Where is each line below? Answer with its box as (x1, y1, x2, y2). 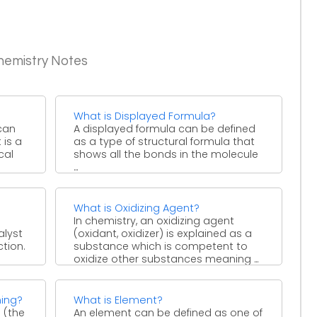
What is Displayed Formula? (74, 108, 217, 123)
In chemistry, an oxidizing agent (74, 213, 235, 228)
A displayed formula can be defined (74, 121, 256, 136)
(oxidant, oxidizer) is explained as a (74, 226, 253, 241)
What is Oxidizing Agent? (74, 200, 200, 215)
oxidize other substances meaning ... (74, 251, 259, 266)
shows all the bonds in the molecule (74, 146, 259, 161)
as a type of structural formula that (74, 134, 255, 149)
